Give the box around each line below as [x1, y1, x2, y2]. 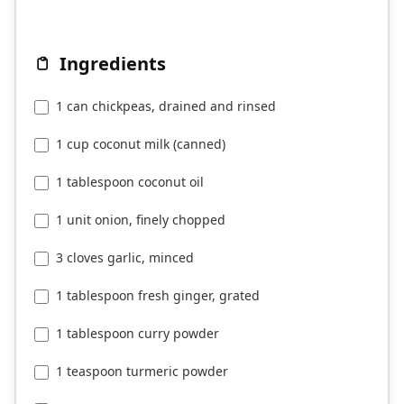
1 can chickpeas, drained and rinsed [56, 97, 276, 115]
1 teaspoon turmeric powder [56, 363, 228, 381]
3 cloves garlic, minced [56, 249, 194, 267]
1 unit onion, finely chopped [56, 211, 225, 229]
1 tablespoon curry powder [56, 325, 219, 343]
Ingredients [60, 51, 166, 77]
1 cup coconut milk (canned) [56, 135, 225, 153]
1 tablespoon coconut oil [56, 173, 204, 191]
